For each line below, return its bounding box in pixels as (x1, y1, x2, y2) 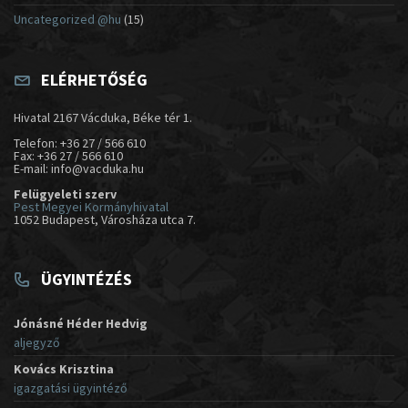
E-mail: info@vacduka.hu (14, 159, 144, 177)
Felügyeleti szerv (14, 185, 117, 202)
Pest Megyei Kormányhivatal (14, 198, 168, 215)
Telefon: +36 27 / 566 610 (14, 134, 146, 151)
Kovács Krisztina (14, 360, 114, 377)
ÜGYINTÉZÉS (41, 268, 132, 290)
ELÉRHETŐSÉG (41, 68, 148, 90)
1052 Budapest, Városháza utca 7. (14, 210, 196, 228)
